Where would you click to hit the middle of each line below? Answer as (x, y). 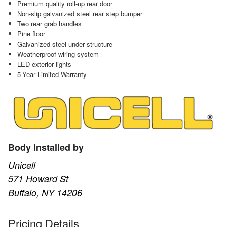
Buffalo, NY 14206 (45, 193)
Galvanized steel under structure (65, 44)
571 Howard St (38, 179)
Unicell (22, 165)
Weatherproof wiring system (58, 54)
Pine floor (31, 33)
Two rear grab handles (49, 23)
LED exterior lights (44, 64)
